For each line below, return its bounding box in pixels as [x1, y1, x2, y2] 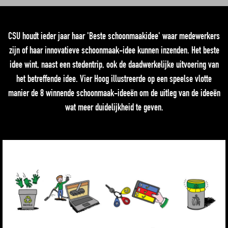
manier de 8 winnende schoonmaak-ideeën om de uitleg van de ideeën [8, 87, 220, 99]
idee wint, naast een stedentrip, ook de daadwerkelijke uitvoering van [9, 59, 219, 70]
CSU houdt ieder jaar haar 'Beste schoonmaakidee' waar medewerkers [8, 30, 220, 42]
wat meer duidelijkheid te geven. [65, 101, 163, 113]
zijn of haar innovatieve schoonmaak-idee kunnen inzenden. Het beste [9, 44, 219, 56]
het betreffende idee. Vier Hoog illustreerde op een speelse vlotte [16, 73, 212, 84]
